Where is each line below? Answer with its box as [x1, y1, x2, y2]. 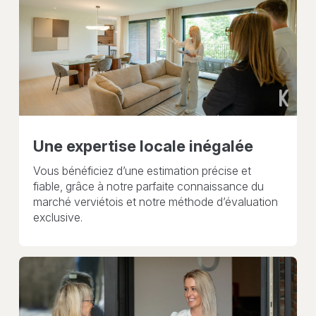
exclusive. [32, 210, 83, 225]
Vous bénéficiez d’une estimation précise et [32, 164, 251, 178]
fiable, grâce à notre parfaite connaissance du [32, 179, 264, 194]
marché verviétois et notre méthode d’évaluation [32, 195, 278, 209]
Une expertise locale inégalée [32, 137, 253, 156]
